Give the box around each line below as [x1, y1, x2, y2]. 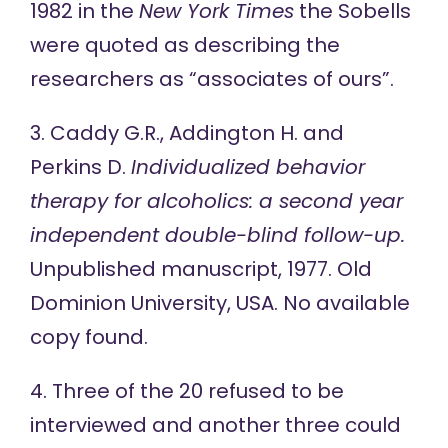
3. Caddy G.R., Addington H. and [29, 119, 344, 148]
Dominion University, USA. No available [29, 289, 410, 318]
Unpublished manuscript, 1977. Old [29, 255, 372, 284]
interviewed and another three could [29, 411, 401, 440]
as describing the [158, 31, 340, 60]
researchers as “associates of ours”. [29, 65, 394, 94]
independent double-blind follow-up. [29, 221, 405, 250]
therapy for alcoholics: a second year [29, 187, 403, 216]
